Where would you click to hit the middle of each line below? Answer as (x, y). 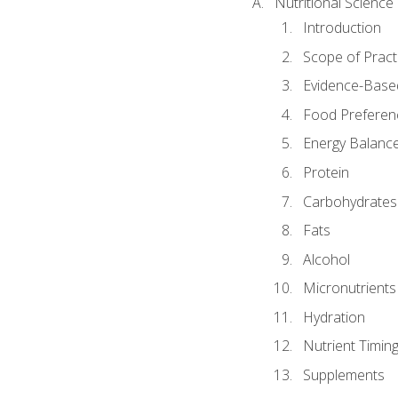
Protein (326, 173)
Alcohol (326, 259)
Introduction (342, 28)
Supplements (343, 374)
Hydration (334, 317)
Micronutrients (349, 288)
